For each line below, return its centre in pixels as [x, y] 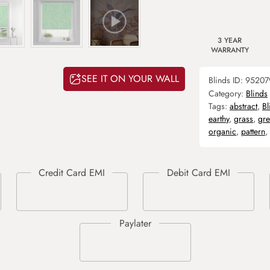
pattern [253, 131]
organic [222, 131]
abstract [243, 106]
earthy [219, 119]
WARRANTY [230, 50]
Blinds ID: [227, 80]
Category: [227, 93]
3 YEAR [230, 40]
